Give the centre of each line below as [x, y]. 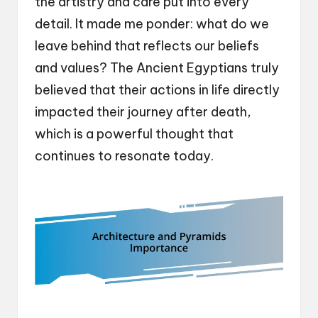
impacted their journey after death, [143, 111]
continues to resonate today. [124, 155]
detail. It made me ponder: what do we [152, 23]
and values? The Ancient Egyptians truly [157, 67]
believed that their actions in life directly [157, 89]
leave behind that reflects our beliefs [147, 45]
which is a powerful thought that [134, 133]
